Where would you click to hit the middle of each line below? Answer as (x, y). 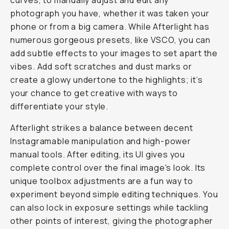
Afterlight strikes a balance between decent (102, 128)
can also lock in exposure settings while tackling (110, 208)
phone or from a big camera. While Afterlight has (110, 27)
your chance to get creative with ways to (94, 93)
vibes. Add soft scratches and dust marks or (101, 66)
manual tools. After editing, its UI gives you (98, 154)
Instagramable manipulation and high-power (101, 141)
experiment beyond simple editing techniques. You (114, 194)
